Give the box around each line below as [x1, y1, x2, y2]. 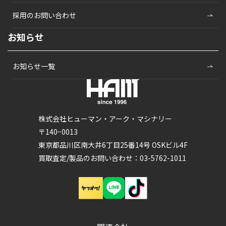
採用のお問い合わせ [13, 10, 76, 20]
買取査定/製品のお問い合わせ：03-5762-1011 [38, 153, 186, 163]
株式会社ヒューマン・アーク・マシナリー [38, 114, 172, 124]
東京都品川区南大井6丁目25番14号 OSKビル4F [38, 140, 188, 150]
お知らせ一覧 [13, 61, 55, 71]
